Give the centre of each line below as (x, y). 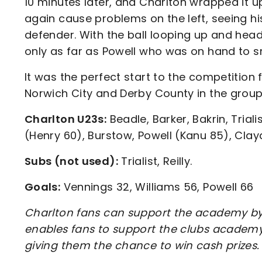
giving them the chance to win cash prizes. (142, 246)
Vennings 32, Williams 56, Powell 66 (157, 187)
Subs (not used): (71, 161)
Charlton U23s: (66, 119)
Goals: (43, 187)
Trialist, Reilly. (155, 161)
